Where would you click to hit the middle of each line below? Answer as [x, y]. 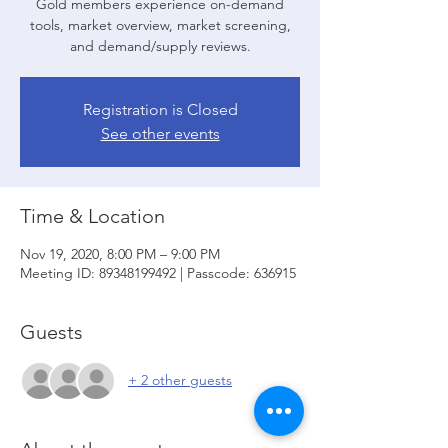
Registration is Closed [160, 109]
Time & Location [92, 215]
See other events [160, 133]
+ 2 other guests [180, 380]
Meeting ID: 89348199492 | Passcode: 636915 [158, 272]
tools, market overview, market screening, [160, 24]
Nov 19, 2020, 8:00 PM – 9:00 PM [120, 253]
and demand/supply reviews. [160, 45]
